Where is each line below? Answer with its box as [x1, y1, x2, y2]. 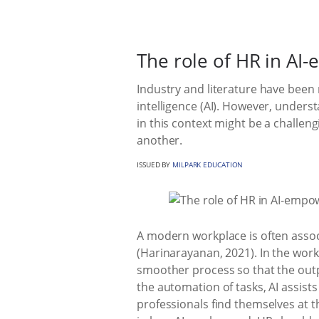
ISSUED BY [137, 159, 173, 169]
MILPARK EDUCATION [172, 159, 244, 169]
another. [137, 132, 183, 148]
